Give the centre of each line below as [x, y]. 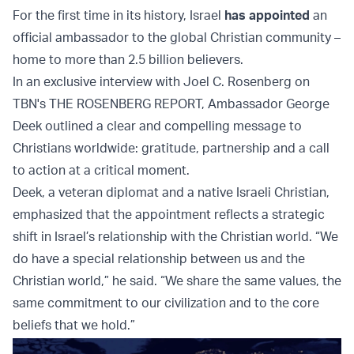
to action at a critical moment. [101, 170]
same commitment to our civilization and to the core [166, 303]
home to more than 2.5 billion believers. [128, 60]
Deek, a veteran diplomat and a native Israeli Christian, [171, 192]
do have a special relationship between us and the [159, 259]
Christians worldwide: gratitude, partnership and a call [171, 148]
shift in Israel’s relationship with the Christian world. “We [175, 237]
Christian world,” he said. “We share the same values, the [177, 281]
